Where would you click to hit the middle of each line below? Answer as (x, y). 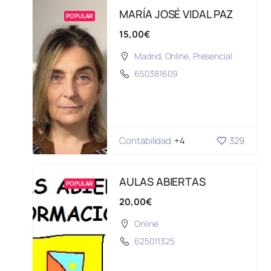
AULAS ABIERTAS (162, 182)
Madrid (148, 56)
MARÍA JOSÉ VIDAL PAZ (176, 14)
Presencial (212, 56)
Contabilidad (145, 141)
